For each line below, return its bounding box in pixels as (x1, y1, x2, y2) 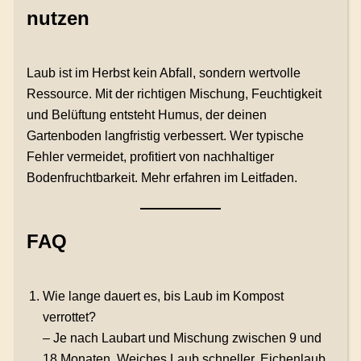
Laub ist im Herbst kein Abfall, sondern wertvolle (26, 66, 301, 81)
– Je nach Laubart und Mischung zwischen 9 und (42, 331, 322, 346)
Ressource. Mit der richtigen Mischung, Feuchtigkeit (26, 87, 322, 102)
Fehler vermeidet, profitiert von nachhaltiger (26, 150, 274, 164)
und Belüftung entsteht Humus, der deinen (26, 108, 267, 122)
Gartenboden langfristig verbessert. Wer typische (26, 129, 304, 143)
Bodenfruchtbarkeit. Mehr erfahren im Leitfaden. (26, 171, 297, 185)
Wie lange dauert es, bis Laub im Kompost (42, 289, 284, 304)
